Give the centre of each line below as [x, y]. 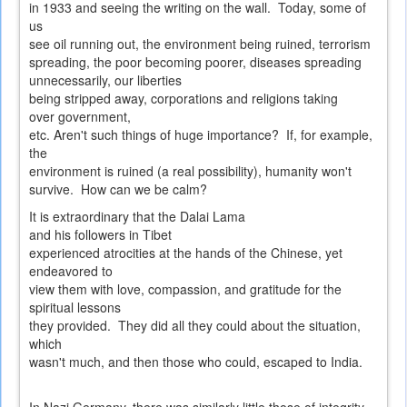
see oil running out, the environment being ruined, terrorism [200, 44]
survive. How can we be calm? [118, 189]
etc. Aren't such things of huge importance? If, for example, [201, 135]
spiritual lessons [75, 308]
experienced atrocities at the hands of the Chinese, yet [186, 253]
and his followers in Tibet [100, 235]
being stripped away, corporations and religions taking [184, 99]
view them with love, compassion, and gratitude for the [185, 289]
